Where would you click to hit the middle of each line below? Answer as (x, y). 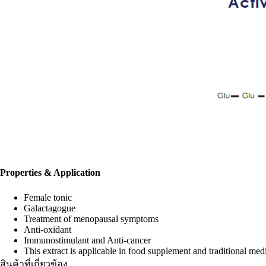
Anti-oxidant (47, 229)
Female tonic (48, 197)
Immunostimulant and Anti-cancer (87, 240)
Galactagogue (50, 208)
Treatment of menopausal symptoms (91, 218)
